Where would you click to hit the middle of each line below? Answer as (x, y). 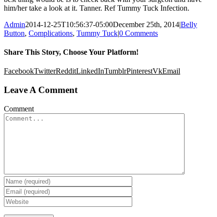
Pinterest (139, 71)
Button (14, 33)
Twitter (45, 71)
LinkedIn (90, 71)
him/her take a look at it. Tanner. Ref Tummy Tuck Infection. (97, 8)
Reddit (66, 71)
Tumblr (115, 71)
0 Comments (139, 33)
